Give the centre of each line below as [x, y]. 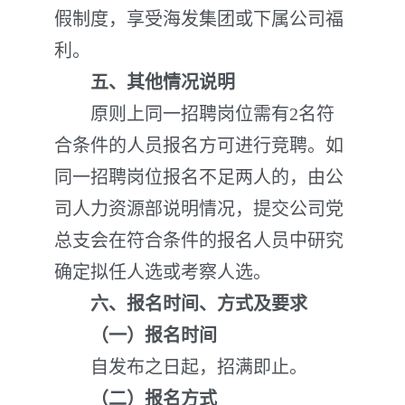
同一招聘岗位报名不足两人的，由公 [199, 177]
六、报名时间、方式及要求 [199, 304]
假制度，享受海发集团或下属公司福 [199, 19]
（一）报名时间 [136, 335]
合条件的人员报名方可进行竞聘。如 [199, 146]
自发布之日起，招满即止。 [181, 367]
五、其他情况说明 [163, 82]
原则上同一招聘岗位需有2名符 [194, 114]
